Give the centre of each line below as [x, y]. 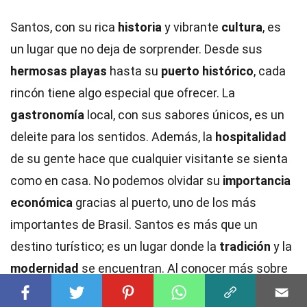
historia [140, 27]
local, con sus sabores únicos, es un [184, 115]
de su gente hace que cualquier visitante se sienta [149, 159]
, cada [270, 71]
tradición [245, 246]
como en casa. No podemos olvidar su [116, 181]
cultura [242, 27]
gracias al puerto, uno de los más [164, 202]
